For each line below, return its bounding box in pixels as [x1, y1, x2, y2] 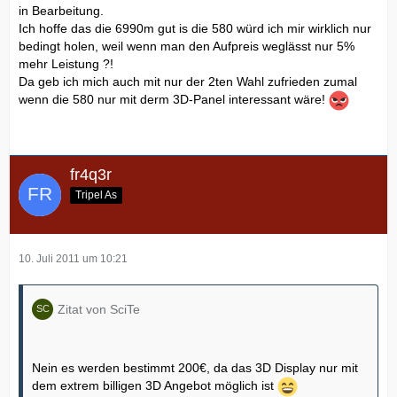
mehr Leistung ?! [19, 57, 113, 72]
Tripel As [75, 188, 117, 201]
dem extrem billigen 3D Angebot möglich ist [32, 378, 277, 393]
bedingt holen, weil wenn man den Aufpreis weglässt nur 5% [19, 39, 354, 54]
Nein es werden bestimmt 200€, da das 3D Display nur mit [32, 360, 358, 375]
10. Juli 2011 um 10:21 [19, 252, 128, 265]
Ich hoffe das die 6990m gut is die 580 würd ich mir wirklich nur [19, 21, 371, 36]
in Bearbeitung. [19, 4, 104, 19]
